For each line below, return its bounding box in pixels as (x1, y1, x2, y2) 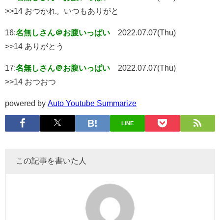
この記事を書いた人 (16, 157, 86, 165)
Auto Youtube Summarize (48, 99, 137, 107)
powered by (5, 99, 48, 107)
